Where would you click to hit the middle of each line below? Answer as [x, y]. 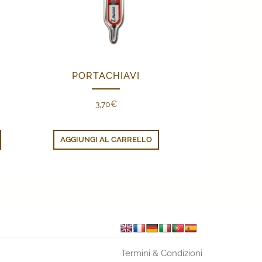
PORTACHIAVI [106, 76]
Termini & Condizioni [162, 254]
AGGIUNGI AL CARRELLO [106, 140]
